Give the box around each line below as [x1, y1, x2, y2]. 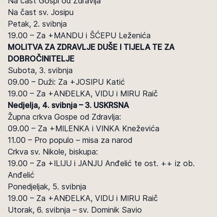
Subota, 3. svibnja [8, 65, 73, 75]
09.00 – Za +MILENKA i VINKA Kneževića [8, 124, 159, 133]
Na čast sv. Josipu [8, 7, 74, 17]
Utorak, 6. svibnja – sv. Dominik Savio [8, 205, 142, 215]
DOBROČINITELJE [8, 54, 75, 63]
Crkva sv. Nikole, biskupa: [8, 147, 98, 156]
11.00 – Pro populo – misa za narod [8, 135, 132, 145]
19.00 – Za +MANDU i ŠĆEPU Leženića [8, 31, 151, 40]
